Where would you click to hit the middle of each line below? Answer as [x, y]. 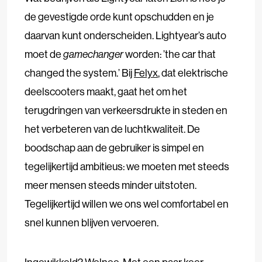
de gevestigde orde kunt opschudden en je [119, 17]
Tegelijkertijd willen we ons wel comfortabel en [127, 204]
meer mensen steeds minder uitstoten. [111, 185]
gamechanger [93, 54]
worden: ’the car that [170, 54]
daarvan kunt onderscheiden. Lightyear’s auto [125, 36]
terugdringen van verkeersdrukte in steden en [126, 111]
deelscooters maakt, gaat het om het [106, 92]
